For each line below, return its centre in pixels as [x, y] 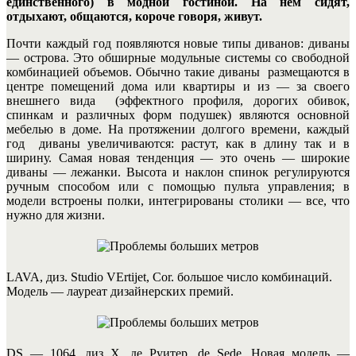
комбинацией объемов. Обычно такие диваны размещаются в [178, 72]
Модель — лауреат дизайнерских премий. [120, 291]
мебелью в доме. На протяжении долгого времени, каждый [178, 129]
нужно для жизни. [56, 215]
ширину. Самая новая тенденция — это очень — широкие [178, 157]
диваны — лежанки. [64, 172]
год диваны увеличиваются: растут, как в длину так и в [178, 143]
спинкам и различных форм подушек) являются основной [178, 114]
